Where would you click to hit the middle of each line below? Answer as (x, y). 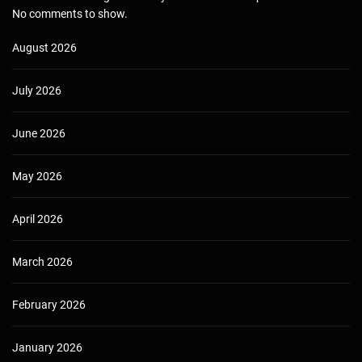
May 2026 (37, 176)
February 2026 (49, 304)
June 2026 (39, 133)
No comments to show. (70, 13)
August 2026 (44, 47)
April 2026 (38, 219)
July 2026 (37, 90)
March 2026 (42, 261)
